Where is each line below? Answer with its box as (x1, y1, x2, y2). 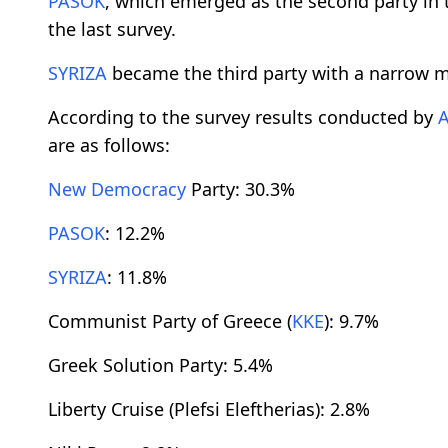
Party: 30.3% (186, 177, 295, 202)
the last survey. (48, 17, 176, 42)
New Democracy (48, 177, 186, 202)
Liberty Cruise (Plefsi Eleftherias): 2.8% (48, 397, 370, 422)
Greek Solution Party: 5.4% (48, 353, 273, 378)
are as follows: (48, 133, 170, 158)
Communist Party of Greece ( (48, 309, 292, 334)
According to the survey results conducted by (48, 105, 438, 130)
